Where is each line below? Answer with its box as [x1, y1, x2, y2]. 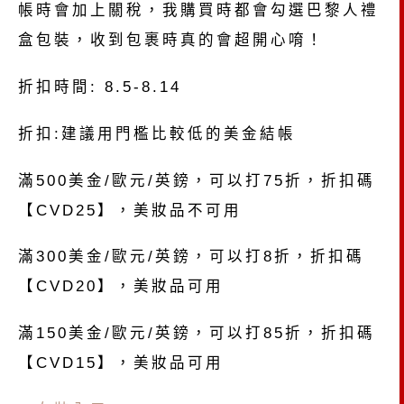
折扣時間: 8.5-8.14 [18, 78, 181, 96]
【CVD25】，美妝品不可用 [18, 201, 242, 218]
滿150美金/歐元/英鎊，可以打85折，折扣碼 [18, 325, 375, 342]
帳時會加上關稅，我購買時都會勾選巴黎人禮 [18, 2, 379, 19]
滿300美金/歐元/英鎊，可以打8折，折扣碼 [18, 248, 364, 265]
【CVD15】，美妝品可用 [18, 354, 224, 372]
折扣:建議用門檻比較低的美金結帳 [18, 124, 296, 142]
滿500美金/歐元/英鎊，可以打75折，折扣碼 [18, 171, 375, 188]
